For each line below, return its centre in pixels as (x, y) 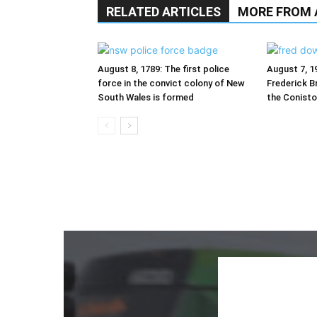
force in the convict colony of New (171, 83)
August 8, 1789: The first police (163, 69)
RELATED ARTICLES (163, 11)
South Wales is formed (146, 97)
